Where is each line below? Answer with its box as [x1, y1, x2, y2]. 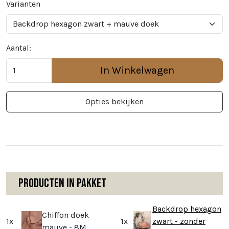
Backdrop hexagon [152, 204, 222, 214]
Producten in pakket [18, 176, 106, 191]
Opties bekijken [85, 97, 144, 107]
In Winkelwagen [100, 64, 174, 77]
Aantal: [6, 43, 31, 53]
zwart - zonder [152, 216, 206, 226]
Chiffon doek [42, 210, 89, 220]
